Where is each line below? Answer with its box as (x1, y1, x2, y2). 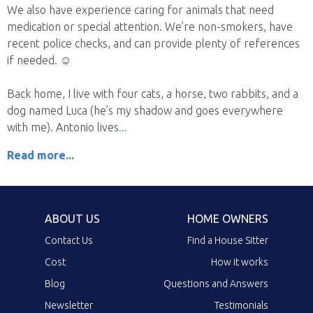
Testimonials (214, 299, 268, 311)
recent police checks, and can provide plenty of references (7, 36, 300, 50)
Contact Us (45, 234, 93, 246)
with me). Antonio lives (7, 120, 119, 133)
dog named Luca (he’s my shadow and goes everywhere (7, 103, 283, 117)
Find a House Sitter (187, 234, 268, 246)
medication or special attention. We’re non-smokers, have (7, 20, 293, 33)
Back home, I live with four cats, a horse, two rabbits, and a (7, 87, 298, 100)
